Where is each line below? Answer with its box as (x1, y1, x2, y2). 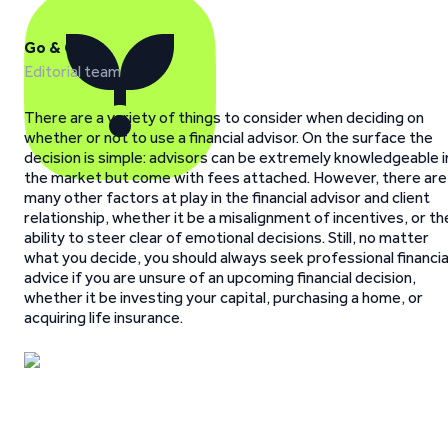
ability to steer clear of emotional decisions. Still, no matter (24, 228, 429, 247)
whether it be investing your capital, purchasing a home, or (24, 288, 423, 307)
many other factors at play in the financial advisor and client (24, 188, 430, 207)
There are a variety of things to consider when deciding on (24, 108, 424, 127)
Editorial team (24, 62, 121, 81)
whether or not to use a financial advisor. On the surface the (24, 128, 433, 147)
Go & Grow (24, 38, 104, 57)
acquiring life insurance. (24, 308, 183, 327)
